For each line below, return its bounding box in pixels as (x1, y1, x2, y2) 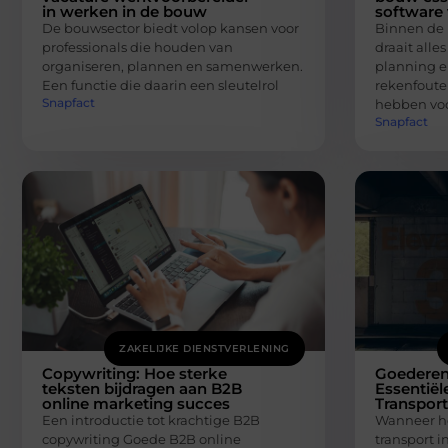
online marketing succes (42, 394, 230, 414)
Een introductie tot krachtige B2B (42, 412, 260, 429)
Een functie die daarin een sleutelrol (42, 77, 279, 93)
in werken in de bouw (42, 2, 207, 21)
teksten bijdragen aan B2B (42, 379, 242, 399)
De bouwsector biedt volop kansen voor (42, 20, 299, 36)
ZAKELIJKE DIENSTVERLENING (119, 342, 290, 356)
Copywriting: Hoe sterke (42, 364, 227, 384)
